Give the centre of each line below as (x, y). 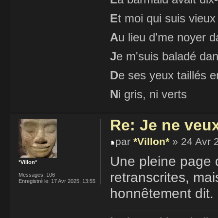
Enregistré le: (34, 181)
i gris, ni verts (153, 94)
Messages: (32, 174)
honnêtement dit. (162, 194)
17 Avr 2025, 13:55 (73, 181)
